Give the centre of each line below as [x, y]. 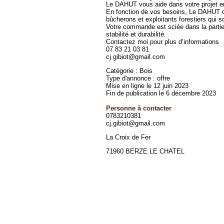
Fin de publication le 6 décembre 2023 [161, 93]
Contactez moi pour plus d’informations [162, 42]
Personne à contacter [139, 108]
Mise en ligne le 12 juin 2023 [147, 86]
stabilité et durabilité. [136, 34]
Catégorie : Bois [129, 71]
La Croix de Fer [128, 137]
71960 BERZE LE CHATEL [145, 151]
